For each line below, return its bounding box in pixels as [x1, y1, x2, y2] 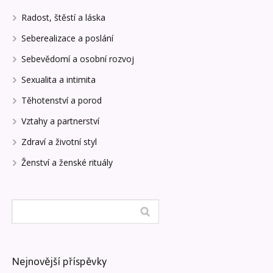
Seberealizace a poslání [21, 32, 113, 44]
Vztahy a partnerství [21, 115, 99, 127]
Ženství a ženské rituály [21, 157, 113, 169]
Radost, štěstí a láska [21, 12, 105, 24]
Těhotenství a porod [21, 94, 102, 107]
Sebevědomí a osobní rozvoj [21, 53, 134, 65]
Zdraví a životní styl [21, 136, 97, 148]
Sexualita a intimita [21, 74, 96, 86]
